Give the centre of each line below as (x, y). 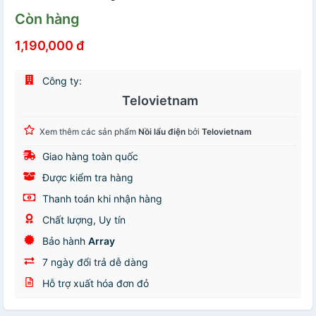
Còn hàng (47, 19)
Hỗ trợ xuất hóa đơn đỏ (94, 284)
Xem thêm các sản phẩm (89, 132)
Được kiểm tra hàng (86, 178)
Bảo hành (64, 241)
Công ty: (61, 81)
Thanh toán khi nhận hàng (101, 199)
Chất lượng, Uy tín (83, 220)
